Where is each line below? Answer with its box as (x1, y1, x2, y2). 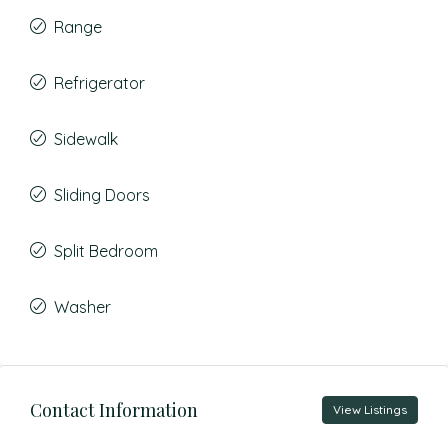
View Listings (333, 402, 407, 417)
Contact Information (30, 397, 198, 422)
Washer (54, 297, 111, 317)
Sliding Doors (54, 185, 150, 205)
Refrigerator (54, 73, 145, 93)
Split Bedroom (54, 241, 158, 261)
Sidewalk (54, 129, 118, 149)
